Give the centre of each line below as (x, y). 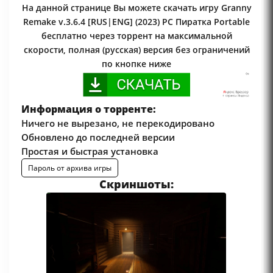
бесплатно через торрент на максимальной (136, 35)
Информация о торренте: (89, 109)
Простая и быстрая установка (90, 151)
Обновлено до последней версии (98, 137)
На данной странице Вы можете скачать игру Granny (136, 7)
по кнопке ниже (136, 63)
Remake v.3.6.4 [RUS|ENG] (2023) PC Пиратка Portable (136, 21)
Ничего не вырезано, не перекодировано (118, 123)
